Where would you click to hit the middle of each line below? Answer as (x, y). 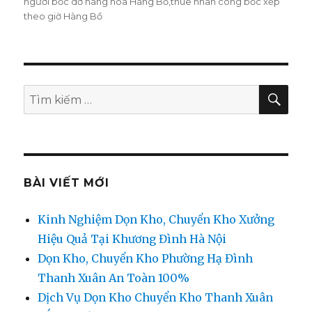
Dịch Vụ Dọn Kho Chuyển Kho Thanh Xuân (156, 298)
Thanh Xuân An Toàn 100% (114, 278)
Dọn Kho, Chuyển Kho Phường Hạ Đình (146, 259)
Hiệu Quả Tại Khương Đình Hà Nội (132, 239)
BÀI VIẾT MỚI (67, 183)
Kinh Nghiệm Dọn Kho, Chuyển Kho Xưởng (156, 220)
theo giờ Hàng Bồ (63, 16)
